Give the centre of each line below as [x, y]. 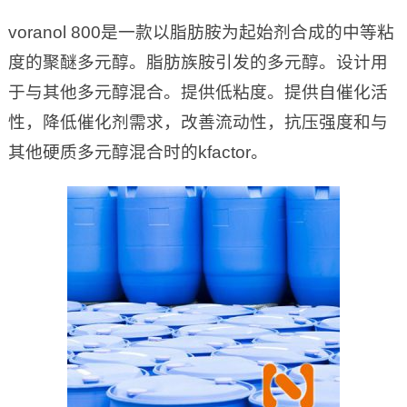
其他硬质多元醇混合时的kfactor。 [138, 153]
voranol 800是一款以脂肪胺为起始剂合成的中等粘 [201, 33]
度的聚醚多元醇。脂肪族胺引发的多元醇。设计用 [198, 63]
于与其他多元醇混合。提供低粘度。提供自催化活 [198, 93]
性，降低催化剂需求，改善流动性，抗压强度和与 [198, 123]
